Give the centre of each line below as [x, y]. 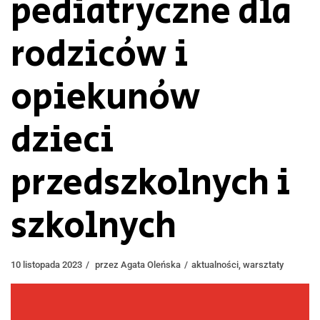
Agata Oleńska [151, 264]
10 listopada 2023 [46, 264]
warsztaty [263, 264]
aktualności [215, 264]
